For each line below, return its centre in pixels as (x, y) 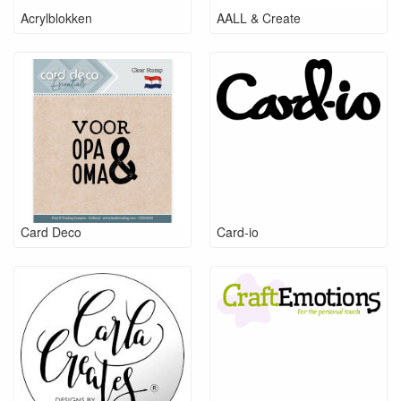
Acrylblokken (56, 18)
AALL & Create (259, 18)
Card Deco (51, 232)
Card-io (238, 232)
